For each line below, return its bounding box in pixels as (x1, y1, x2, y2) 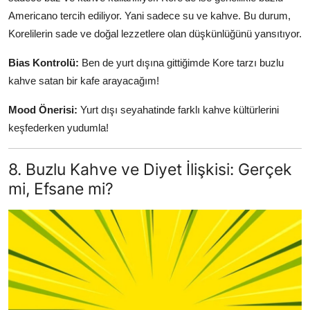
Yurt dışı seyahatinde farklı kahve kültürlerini (77, 103, 279, 116)
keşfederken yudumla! (8, 121, 109, 134)
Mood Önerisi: (8, 103, 77, 116)
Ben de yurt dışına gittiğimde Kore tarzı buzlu (79, 56, 284, 69)
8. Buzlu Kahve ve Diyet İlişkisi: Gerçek (8, 158, 292, 179)
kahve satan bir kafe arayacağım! (8, 74, 159, 86)
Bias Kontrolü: (8, 56, 79, 69)
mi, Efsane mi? (8, 178, 113, 199)
